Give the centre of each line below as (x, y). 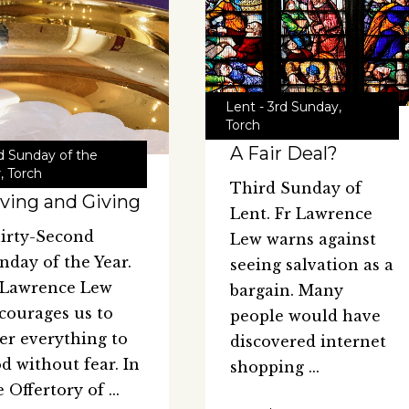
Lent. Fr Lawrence (301, 214)
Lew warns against (303, 240)
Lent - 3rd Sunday (282, 107)
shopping (269, 367)
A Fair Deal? (283, 154)
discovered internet (308, 342)
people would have (305, 316)
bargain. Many (286, 291)
